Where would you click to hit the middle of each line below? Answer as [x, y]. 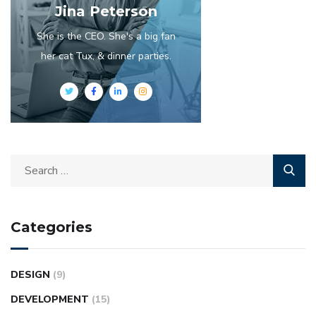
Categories [51, 227]
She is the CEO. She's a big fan [106, 36]
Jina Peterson [106, 11]
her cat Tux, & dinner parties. [106, 56]
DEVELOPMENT [50, 299]
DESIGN [30, 274]
